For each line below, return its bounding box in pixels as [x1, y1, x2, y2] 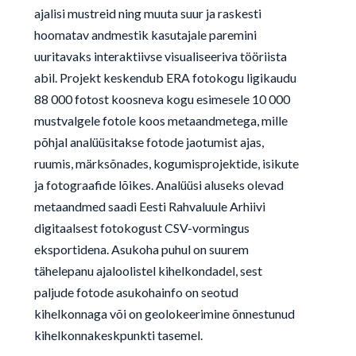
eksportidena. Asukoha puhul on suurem [33, 242, 249, 257]
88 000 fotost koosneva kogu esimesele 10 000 [33, 91, 290, 106]
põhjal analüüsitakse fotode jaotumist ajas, [33, 134, 264, 149]
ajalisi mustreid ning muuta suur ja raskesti [33, 6, 261, 21]
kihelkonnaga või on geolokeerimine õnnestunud [33, 306, 295, 321]
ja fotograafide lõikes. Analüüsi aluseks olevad [33, 177, 284, 192]
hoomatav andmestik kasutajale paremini [33, 27, 257, 42]
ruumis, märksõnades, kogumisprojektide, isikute [33, 156, 299, 171]
